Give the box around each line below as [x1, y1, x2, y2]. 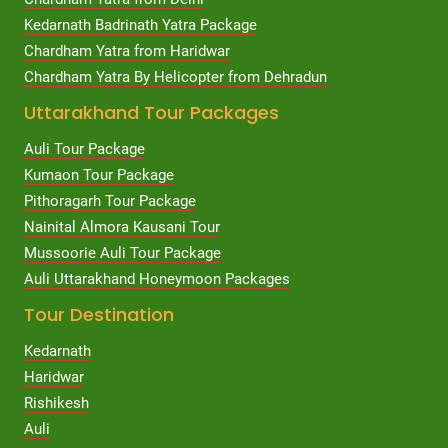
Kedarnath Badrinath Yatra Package [23, 15, 257, 34]
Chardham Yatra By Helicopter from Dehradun [23, 67, 327, 86]
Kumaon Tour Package [23, 165, 174, 184]
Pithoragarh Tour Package [23, 191, 196, 210]
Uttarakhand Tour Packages [23, 99, 279, 125]
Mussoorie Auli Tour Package [23, 243, 221, 262]
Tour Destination [23, 301, 174, 327]
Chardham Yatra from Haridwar [23, 41, 230, 60]
